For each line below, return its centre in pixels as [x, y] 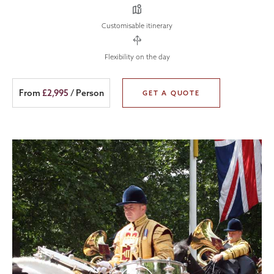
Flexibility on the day [137, 57]
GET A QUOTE [171, 93]
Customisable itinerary [137, 26]
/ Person [86, 93]
